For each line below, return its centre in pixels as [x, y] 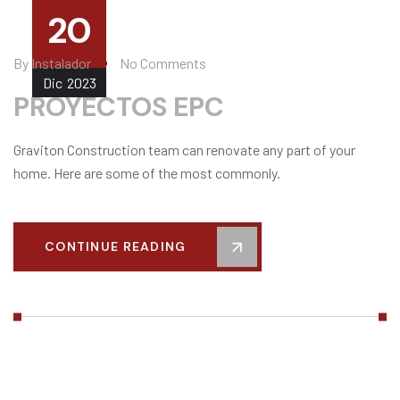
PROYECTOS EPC [122, 107]
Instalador [61, 63]
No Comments [163, 63]
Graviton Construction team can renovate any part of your [184, 150]
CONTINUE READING [116, 246]
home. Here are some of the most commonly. [147, 173]
